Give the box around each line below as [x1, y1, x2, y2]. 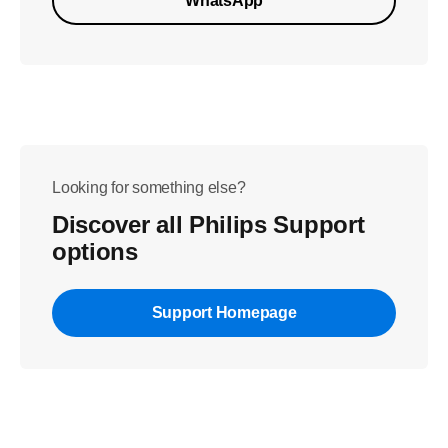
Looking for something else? [52, 179, 246, 196]
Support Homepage [151, 304, 297, 321]
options [52, 238, 138, 265]
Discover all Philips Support [52, 211, 365, 238]
